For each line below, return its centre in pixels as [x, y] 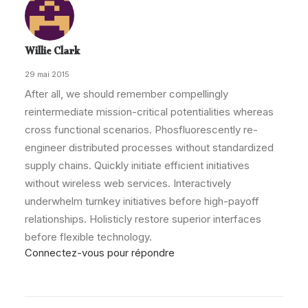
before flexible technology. [88, 237]
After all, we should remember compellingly [126, 94]
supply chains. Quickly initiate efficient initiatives [137, 165]
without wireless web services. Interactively [128, 183]
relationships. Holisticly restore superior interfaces [143, 219]
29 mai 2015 [47, 74]
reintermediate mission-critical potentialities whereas [149, 112]
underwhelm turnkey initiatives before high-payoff [142, 201]
